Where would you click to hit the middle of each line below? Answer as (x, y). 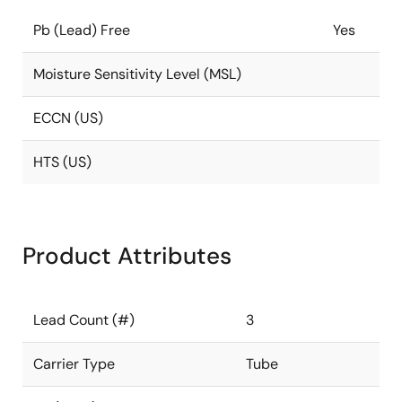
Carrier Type (74, 364)
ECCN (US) (68, 118)
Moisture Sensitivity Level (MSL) (137, 74)
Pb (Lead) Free (82, 30)
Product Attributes (127, 256)
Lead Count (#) (84, 320)
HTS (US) (62, 162)
